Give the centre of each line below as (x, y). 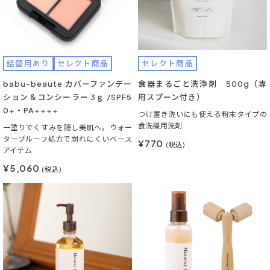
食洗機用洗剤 (160, 126)
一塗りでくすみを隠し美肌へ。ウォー (67, 127)
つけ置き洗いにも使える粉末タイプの (202, 114)
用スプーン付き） (172, 97)
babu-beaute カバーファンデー (67, 84)
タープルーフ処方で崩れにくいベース (67, 139)
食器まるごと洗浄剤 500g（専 (202, 84)
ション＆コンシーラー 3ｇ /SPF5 (67, 97)
